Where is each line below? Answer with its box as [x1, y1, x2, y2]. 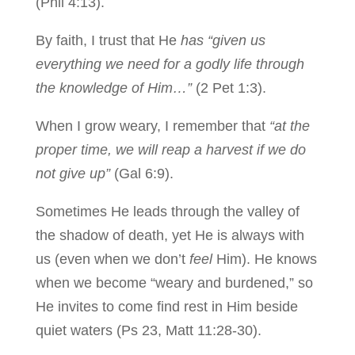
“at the [269, 118, 310, 134]
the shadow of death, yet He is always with [35, 227, 304, 243]
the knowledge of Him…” [35, 80, 192, 96]
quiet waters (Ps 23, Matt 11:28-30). [35, 323, 261, 338]
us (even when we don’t [35, 251, 189, 267]
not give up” [35, 166, 110, 181]
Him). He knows [216, 251, 317, 267]
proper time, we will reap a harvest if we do [35, 142, 306, 158]
